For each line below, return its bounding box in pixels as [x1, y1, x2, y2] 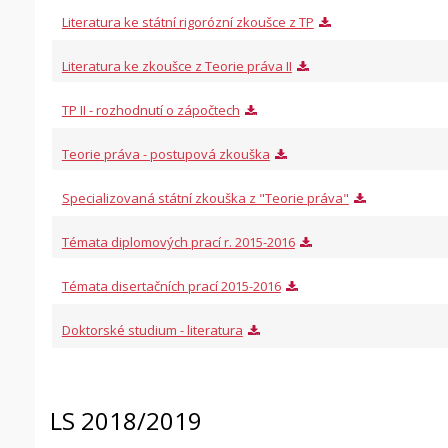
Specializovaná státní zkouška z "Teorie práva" [61, 189, 349, 207]
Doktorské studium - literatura [61, 321, 243, 339]
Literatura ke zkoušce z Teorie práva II [61, 57, 292, 75]
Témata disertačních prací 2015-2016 [61, 277, 281, 295]
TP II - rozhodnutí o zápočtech [61, 101, 240, 119]
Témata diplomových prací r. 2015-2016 [61, 233, 295, 251]
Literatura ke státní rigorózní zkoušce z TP [61, 13, 314, 31]
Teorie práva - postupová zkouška [61, 145, 270, 163]
